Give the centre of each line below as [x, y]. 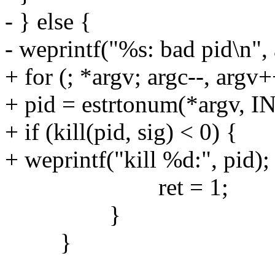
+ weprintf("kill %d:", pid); [137, 159]
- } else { [48, 21]
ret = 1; [117, 187]
